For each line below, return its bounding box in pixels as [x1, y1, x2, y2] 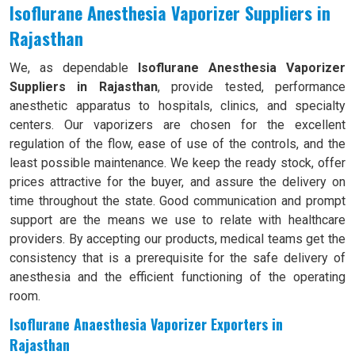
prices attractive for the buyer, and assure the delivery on [10, 174, 345, 189]
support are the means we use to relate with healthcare [10, 212, 345, 227]
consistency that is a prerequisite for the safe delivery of [10, 250, 345, 265]
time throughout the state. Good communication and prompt [10, 193, 345, 208]
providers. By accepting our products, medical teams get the [10, 231, 345, 246]
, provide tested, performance [157, 79, 346, 94]
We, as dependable [10, 60, 128, 75]
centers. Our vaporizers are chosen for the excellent [10, 117, 345, 132]
